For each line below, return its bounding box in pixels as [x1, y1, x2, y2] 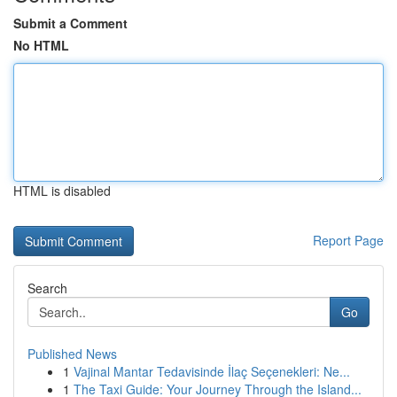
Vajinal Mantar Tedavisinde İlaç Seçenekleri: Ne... [74, 362, 350, 380]
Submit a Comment [13, 14, 128, 32]
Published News [27, 345, 117, 362]
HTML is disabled [13, 182, 111, 199]
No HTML [13, 36, 69, 54]
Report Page [313, 231, 384, 249]
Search [27, 279, 67, 297]
